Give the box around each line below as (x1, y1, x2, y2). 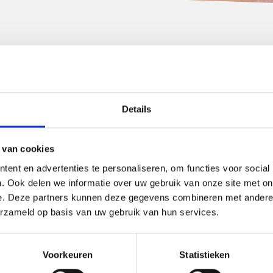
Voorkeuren (43, 249, 93, 260)
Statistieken (179, 249, 230, 260)
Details (121, 104, 152, 115)
